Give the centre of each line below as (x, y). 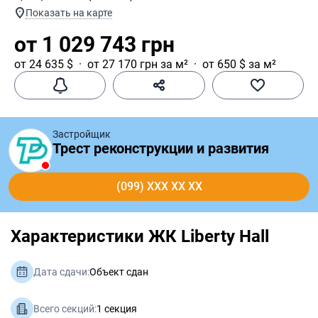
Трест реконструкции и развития (161, 148)
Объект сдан (119, 272)
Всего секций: (65, 309)
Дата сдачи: (61, 272)
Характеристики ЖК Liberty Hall (140, 236)
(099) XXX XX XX (159, 186)
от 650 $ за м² (239, 64)
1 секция (117, 309)
